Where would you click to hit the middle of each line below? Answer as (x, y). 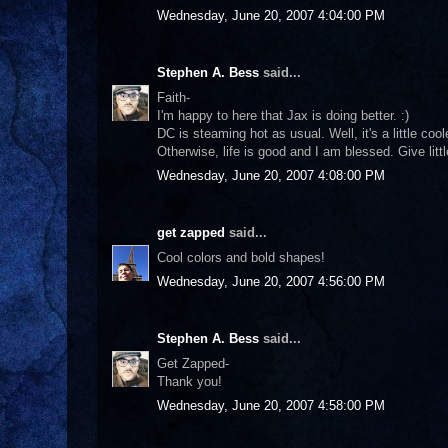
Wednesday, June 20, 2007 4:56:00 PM (271, 281)
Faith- (173, 97)
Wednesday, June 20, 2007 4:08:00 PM (271, 175)
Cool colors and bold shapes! (241, 257)
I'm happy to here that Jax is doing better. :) (283, 115)
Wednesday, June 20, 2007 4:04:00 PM (271, 15)
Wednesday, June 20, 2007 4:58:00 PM (271, 405)
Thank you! (189, 381)
